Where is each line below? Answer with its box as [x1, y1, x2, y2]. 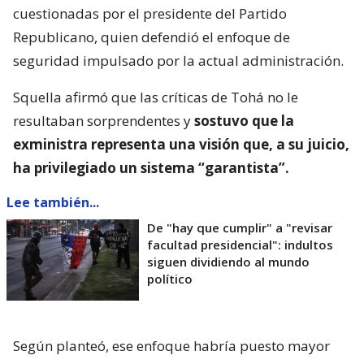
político [147, 271, 193, 288]
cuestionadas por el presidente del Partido [13, 4, 287, 24]
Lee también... [6, 193, 99, 212]
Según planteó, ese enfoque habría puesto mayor [13, 336, 330, 356]
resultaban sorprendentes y [13, 111, 194, 131]
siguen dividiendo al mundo [147, 253, 310, 271]
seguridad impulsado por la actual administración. [13, 51, 344, 71]
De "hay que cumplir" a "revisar [147, 219, 332, 236]
